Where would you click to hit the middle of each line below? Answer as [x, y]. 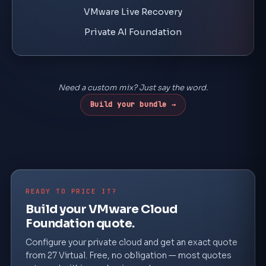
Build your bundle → [133, 104]
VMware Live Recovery [133, 12]
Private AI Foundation [133, 32]
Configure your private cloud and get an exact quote [132, 242]
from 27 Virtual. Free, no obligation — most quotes [129, 255]
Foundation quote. [80, 224]
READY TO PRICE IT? [71, 191]
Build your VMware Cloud [102, 209]
